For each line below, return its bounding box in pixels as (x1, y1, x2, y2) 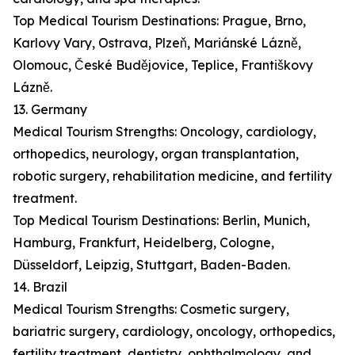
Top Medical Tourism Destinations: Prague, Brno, (13, 13, 306, 29)
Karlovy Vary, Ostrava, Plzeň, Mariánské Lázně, (13, 35, 301, 52)
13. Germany (13, 101, 87, 118)
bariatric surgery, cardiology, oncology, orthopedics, (13, 323, 335, 340)
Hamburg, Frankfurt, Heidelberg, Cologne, (13, 235, 274, 251)
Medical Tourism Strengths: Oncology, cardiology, (13, 124, 316, 140)
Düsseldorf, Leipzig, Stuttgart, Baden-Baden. (13, 257, 290, 273)
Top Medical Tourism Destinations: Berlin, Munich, (13, 212, 310, 229)
